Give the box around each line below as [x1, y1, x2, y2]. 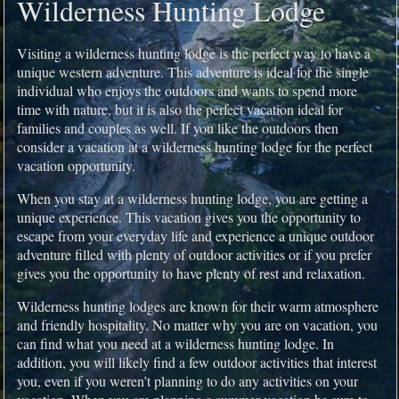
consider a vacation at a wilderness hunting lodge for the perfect [16, 136, 372, 156]
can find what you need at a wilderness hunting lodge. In [16, 333, 334, 353]
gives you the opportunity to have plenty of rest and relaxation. [16, 263, 365, 282]
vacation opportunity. [16, 155, 135, 175]
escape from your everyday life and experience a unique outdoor [16, 225, 374, 245]
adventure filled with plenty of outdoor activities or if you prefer [16, 244, 371, 264]
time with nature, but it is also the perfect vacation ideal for [16, 99, 343, 118]
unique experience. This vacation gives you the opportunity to [16, 207, 361, 226]
